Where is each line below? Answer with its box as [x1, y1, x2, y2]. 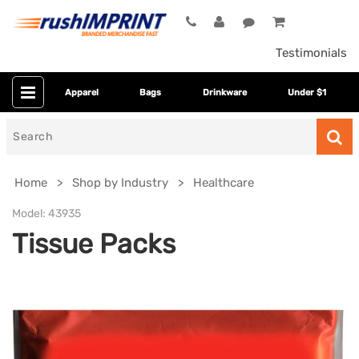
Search [6, 120, 45, 135]
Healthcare [193, 175, 254, 191]
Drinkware [202, 87, 247, 98]
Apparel [64, 87, 99, 98]
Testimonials [276, 46, 347, 61]
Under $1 [288, 87, 327, 98]
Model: [12, 207, 46, 221]
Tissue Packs [12, 228, 175, 260]
